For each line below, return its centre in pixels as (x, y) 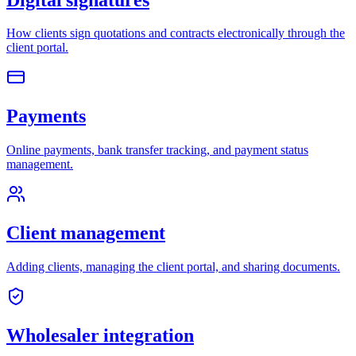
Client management (86, 233)
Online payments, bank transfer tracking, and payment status (157, 150)
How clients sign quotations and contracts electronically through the (176, 33)
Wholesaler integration (100, 335)
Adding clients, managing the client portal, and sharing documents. (173, 267)
